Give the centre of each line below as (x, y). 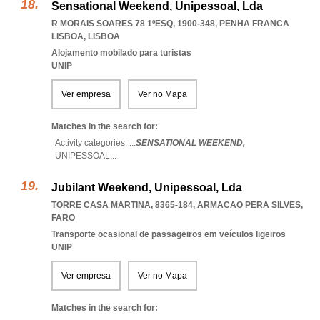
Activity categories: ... (95, 143)
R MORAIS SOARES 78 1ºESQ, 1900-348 (133, 24)
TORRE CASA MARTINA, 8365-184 (122, 205)
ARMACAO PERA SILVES (249, 205)
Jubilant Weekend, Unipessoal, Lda (147, 187)
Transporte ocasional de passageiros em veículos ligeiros (169, 234)
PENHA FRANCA (254, 24)
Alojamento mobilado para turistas (121, 53)
